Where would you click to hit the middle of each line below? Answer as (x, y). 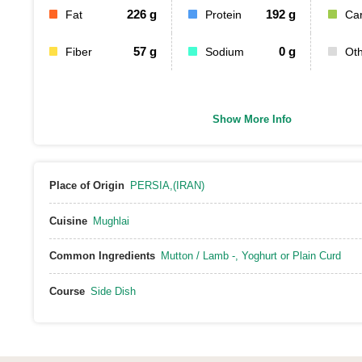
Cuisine (68, 221)
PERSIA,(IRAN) (167, 185)
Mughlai (111, 221)
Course (67, 291)
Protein (224, 15)
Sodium (225, 52)
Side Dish (113, 291)
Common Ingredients (102, 256)
